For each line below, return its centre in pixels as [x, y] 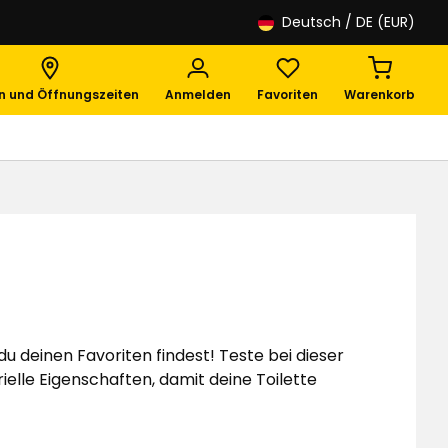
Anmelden [198, 94]
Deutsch [311, 22]
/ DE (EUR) [380, 22]
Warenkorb [379, 94]
